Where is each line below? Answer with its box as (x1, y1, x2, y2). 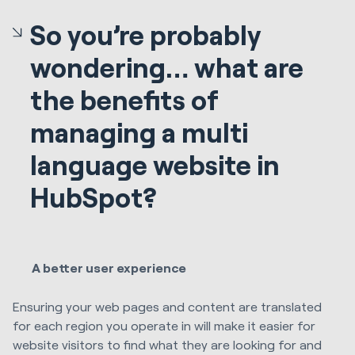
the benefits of (30, 83, 219, 116)
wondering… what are (30, 51, 304, 84)
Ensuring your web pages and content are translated (13, 298, 322, 314)
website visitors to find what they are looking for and (13, 336, 322, 352)
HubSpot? (30, 181, 158, 214)
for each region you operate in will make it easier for (13, 317, 315, 333)
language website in (30, 148, 281, 181)
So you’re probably (30, 18, 262, 52)
